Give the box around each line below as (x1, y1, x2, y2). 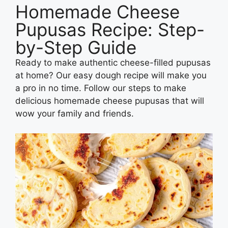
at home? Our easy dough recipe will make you (15, 70, 207, 81)
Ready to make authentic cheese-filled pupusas (15, 58, 211, 68)
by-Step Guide (15, 37, 136, 59)
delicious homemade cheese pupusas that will (15, 96, 204, 106)
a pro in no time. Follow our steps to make (15, 83, 186, 94)
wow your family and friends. (15, 108, 136, 119)
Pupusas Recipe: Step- (15, 19, 205, 41)
